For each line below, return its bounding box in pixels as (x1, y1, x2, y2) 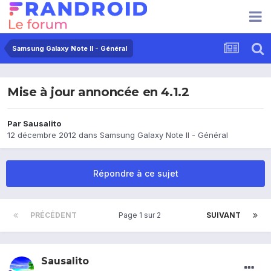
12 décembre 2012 (7, 130, 76, 140)
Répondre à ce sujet (93, 168, 178, 179)
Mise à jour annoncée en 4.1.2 (7, 85, 189, 100)
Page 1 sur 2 (119, 211, 165, 220)
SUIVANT (206, 211, 241, 220)
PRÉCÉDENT (30, 211, 77, 220)
